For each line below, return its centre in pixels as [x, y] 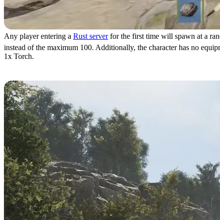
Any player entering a [39, 36]
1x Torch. [19, 56]
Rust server [91, 36]
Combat [24, 76]
